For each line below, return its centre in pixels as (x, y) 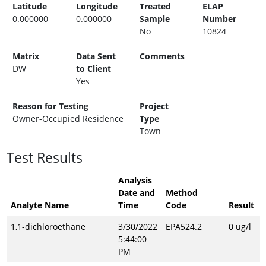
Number (220, 19)
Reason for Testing (50, 106)
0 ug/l (240, 227)
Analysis (135, 180)
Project (154, 106)
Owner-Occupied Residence (68, 118)
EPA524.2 (183, 227)
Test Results (44, 158)
